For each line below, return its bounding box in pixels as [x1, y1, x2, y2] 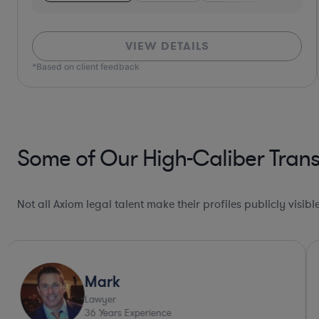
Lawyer [73, 292, 105, 306]
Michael [73, 271, 130, 291]
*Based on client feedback [32, 61, 140, 72]
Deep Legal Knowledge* [182, 254, 280, 266]
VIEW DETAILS [125, 38, 209, 53]
